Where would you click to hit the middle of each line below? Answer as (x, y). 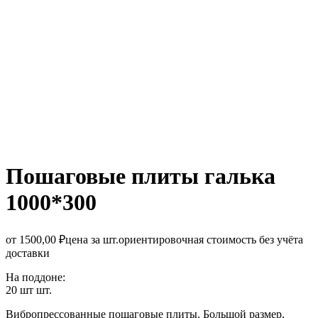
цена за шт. (92, 239)
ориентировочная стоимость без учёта (211, 239)
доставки (28, 253)
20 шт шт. (29, 290)
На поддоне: (35, 277)
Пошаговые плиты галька (141, 176)
